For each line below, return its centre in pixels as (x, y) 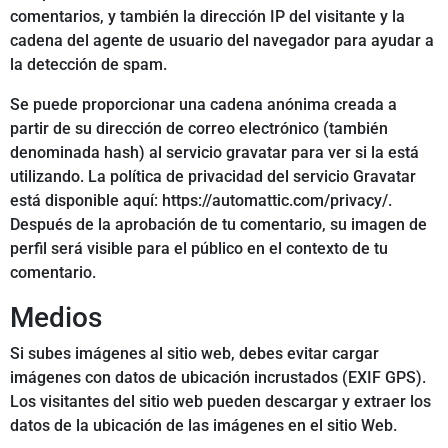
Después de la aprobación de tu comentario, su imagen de (218, 225)
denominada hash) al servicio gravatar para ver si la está (214, 153)
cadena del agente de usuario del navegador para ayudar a (222, 41)
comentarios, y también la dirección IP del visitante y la (207, 17)
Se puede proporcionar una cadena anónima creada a (203, 105)
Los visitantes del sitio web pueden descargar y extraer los (220, 402)
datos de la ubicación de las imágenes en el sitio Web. (203, 426)
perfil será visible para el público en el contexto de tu (199, 249)
